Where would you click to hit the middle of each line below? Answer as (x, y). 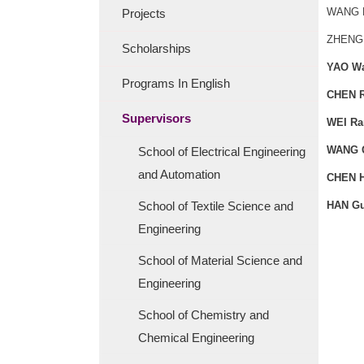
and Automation (179, 174)
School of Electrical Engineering (222, 152)
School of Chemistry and (204, 315)
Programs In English (176, 83)
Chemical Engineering (196, 338)
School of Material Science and (220, 260)
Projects (144, 13)
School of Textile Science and (216, 206)
